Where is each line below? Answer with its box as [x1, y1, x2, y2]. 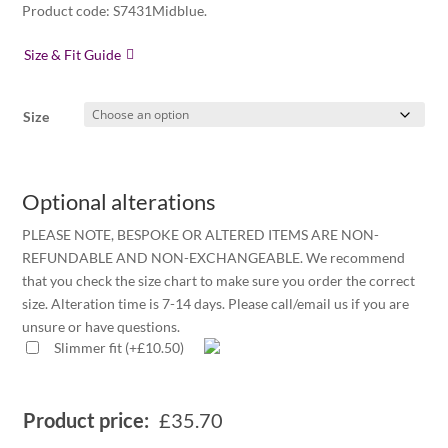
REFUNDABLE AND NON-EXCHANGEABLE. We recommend [22, 249, 406, 267]
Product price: [23, 408, 150, 433]
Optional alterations [22, 188, 217, 216]
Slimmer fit [54, 339, 126, 357]
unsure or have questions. [22, 318, 181, 336]
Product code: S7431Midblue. [22, 2, 208, 19]
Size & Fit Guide [24, 46, 122, 64]
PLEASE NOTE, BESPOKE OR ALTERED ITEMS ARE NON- [22, 226, 380, 244]
